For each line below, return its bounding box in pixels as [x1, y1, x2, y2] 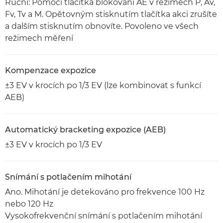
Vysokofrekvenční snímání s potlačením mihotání [5, 211, 202, 221]
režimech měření [5, 33, 73, 43]
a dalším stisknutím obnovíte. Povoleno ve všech [5, 21, 199, 31]
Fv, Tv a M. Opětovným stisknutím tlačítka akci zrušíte [5, 9, 217, 19]
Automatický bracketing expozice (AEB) [5, 125, 166, 134]
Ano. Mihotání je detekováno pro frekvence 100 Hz [5, 187, 205, 197]
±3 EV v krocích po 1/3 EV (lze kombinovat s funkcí [5, 81, 201, 90]
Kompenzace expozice [5, 66, 96, 75]
